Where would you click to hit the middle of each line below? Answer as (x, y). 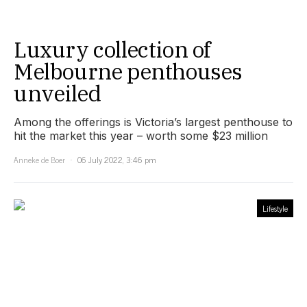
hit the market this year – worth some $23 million (141, 136)
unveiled (58, 94)
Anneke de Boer (39, 160)
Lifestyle (275, 209)
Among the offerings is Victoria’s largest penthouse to (153, 122)
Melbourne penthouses (128, 72)
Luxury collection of (112, 50)
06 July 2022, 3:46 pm (117, 160)
